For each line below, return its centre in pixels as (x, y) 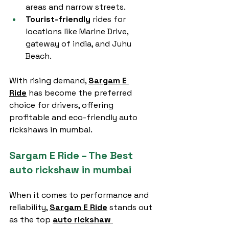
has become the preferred (80, 93)
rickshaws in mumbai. (51, 130)
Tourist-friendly (58, 19)
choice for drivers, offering (62, 105)
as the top (31, 220)
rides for (109, 19)
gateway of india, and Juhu (79, 44)
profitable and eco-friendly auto (74, 117)
